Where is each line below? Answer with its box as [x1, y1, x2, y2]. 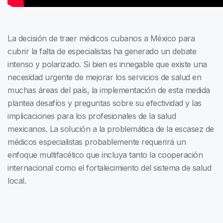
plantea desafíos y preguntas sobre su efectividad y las [7, 98, 202, 109]
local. [7, 176, 26, 186]
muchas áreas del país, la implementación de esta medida [7, 85, 210, 96]
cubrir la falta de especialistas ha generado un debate [7, 46, 196, 57]
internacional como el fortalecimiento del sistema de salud [7, 163, 211, 173]
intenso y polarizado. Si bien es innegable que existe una [7, 59, 207, 70]
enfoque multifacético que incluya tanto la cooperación [7, 150, 203, 160]
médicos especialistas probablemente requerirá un [7, 137, 186, 147]
